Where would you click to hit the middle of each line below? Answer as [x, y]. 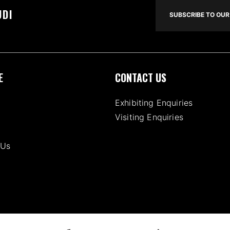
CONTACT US [141, 77]
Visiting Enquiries [149, 117]
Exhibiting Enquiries [154, 102]
